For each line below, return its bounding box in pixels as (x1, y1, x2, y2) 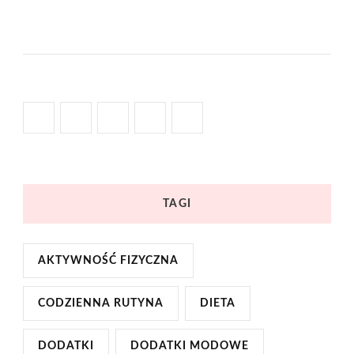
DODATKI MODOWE (130, 341, 249, 352)
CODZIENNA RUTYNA (38, 298, 164, 310)
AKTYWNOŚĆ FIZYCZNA (38, 255, 179, 267)
